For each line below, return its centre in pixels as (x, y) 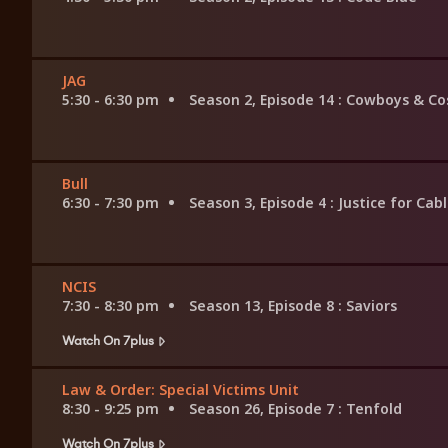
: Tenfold (370, 409)
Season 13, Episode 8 (263, 306)
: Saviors (367, 306)
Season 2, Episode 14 (263, 100)
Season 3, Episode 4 (259, 203)
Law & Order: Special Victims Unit (180, 390)
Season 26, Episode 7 (263, 409)
